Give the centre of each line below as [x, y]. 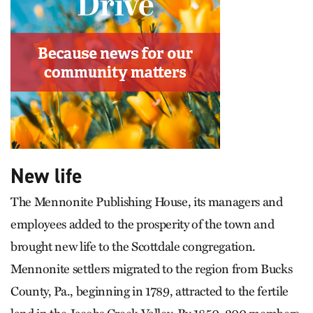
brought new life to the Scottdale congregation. [133, 246]
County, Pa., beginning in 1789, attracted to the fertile [150, 291]
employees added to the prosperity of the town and [143, 224]
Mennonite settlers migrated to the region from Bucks [152, 269]
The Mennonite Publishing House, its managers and [147, 202]
